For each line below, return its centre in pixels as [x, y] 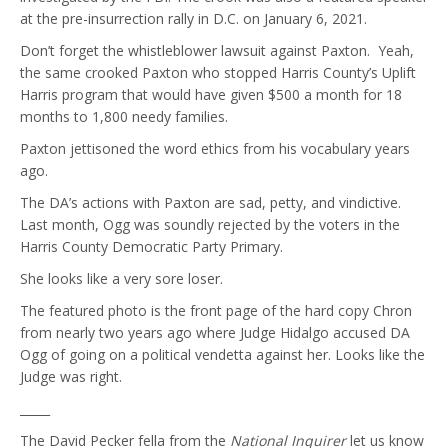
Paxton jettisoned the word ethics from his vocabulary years [215, 148]
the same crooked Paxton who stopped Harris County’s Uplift [218, 72]
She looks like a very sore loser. [123, 278]
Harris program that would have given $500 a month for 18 [211, 94]
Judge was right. [71, 376]
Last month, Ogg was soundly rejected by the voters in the [210, 224]
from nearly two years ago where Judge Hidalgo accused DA [215, 332]
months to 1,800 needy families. [124, 116]
